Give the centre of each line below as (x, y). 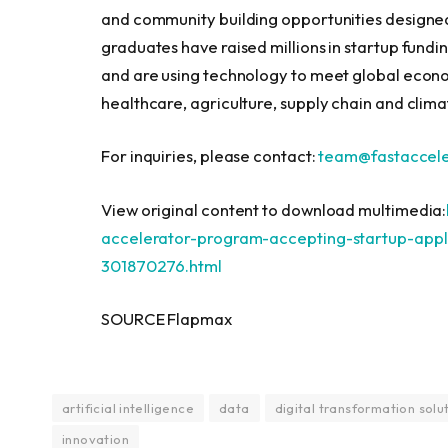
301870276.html (161, 265)
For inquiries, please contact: (210, 156)
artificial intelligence (128, 407)
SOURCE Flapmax (166, 319)
